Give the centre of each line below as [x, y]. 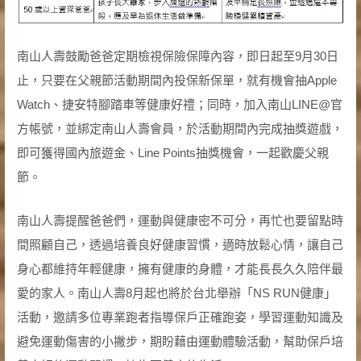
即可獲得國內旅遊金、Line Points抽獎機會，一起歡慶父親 [172, 152]
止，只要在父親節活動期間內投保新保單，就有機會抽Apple [176, 80]
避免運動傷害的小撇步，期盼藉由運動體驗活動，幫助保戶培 [180, 341]
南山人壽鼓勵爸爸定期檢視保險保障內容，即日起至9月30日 [177, 56]
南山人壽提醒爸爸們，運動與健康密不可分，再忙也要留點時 [180, 220]
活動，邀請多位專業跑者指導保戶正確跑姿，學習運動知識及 [180, 317]
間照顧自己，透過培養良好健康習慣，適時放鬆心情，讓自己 [180, 244]
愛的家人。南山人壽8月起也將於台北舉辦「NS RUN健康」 [176, 293]
